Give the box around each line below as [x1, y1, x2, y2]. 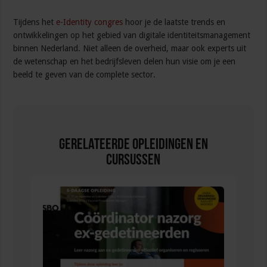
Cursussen [106, 153, 161, 169]
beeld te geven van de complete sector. [13, 70, 156, 80]
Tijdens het [13, 17, 57, 27]
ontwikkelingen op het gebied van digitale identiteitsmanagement [13, 30, 251, 41]
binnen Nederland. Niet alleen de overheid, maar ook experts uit [13, 44, 247, 54]
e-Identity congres [56, 17, 123, 27]
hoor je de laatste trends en [123, 17, 226, 27]
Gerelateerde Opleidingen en [58, 137, 208, 154]
